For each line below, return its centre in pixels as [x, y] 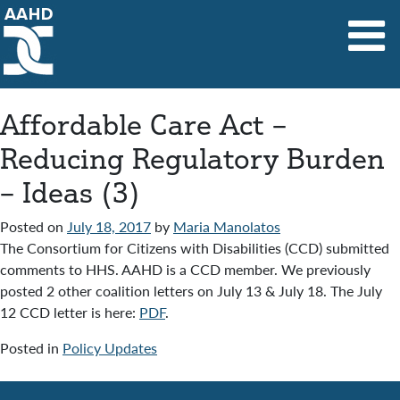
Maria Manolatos [227, 226]
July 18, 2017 [109, 226]
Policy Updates [110, 348]
